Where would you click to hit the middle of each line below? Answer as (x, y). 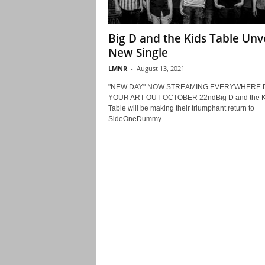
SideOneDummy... (137, 119)
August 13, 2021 (160, 68)
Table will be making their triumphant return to (181, 108)
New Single (138, 53)
